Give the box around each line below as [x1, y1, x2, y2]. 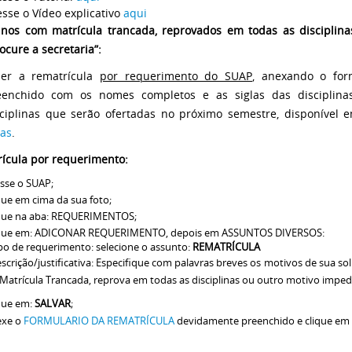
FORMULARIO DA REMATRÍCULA [24, 313, 174, 328]
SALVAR [35, 297, 71, 311]
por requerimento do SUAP [100, 68, 252, 83]
